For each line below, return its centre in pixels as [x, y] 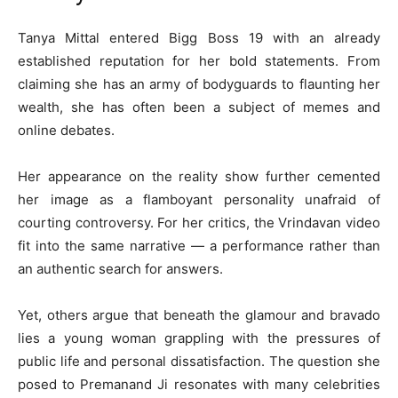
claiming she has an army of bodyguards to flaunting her [199, 84]
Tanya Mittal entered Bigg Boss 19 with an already [199, 38]
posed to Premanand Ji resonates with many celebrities [199, 384]
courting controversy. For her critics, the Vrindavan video [199, 223]
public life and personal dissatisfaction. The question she [199, 361]
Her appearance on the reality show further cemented [199, 176]
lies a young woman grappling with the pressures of [199, 338]
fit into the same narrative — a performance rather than [199, 246]
